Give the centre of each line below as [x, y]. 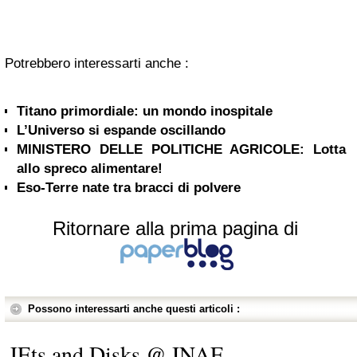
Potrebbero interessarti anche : [97, 63]
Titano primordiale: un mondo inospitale [145, 111]
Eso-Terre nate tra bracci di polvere [129, 187]
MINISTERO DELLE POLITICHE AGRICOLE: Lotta [181, 149]
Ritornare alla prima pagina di [175, 228]
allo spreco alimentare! [90, 168]
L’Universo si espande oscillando [121, 130]
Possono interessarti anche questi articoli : [134, 308]
